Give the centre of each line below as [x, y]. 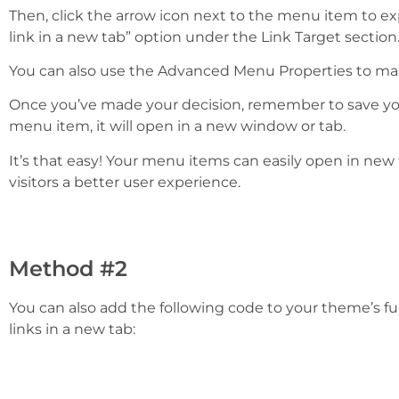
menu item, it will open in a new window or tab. [177, 126]
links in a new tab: [72, 329]
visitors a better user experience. [125, 182]
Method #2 [68, 268]
